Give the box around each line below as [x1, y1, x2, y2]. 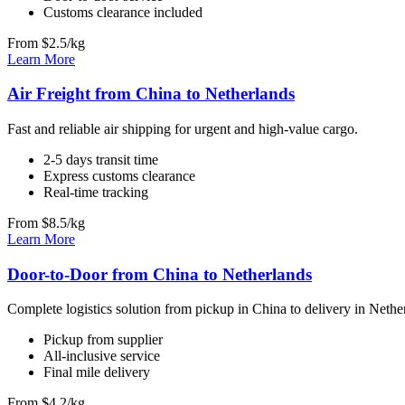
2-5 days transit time [43, 151, 158, 167]
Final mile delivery [43, 364, 150, 381]
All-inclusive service [43, 348, 160, 364]
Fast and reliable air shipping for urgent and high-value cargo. [7, 120, 358, 137]
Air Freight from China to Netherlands [7, 84, 295, 104]
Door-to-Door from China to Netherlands [7, 264, 312, 284]
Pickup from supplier [43, 332, 163, 348]
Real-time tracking [43, 184, 148, 200]
